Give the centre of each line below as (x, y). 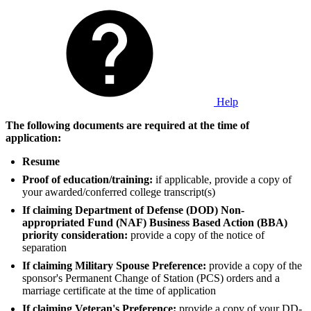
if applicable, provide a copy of (224, 179)
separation (44, 247)
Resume (41, 161)
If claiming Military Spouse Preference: (116, 265)
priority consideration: (76, 235)
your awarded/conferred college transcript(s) (119, 192)
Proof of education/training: (89, 179)
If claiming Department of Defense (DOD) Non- (133, 210)
